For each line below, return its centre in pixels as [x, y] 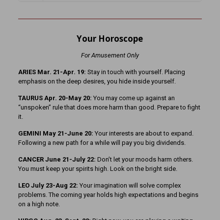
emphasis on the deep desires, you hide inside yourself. [97, 82]
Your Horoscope [110, 39]
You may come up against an [133, 98]
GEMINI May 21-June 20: [55, 134]
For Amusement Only [110, 55]
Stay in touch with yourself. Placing [136, 72]
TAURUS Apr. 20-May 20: [55, 98]
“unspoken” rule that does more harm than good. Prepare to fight [109, 108]
